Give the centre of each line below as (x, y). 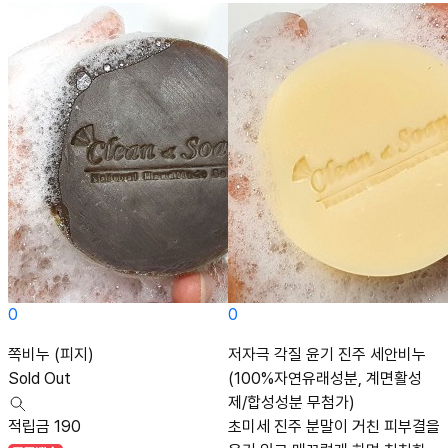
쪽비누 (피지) (51, 354)
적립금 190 (44, 426)
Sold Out (39, 378)
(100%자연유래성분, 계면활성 (325, 378)
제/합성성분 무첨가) (291, 402)
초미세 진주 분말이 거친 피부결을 (334, 426)
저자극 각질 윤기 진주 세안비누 (327, 354)
